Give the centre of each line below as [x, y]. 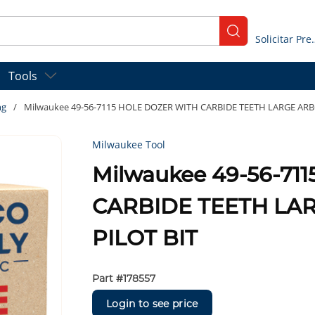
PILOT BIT [145, 238]
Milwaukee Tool [129, 145]
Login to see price [152, 303]
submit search [265, 37]
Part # [108, 279]
